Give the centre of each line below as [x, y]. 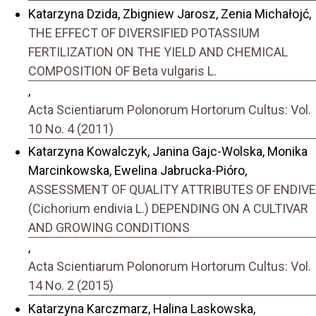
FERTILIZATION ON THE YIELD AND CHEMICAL [158, 51]
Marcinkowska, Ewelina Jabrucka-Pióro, [138, 171]
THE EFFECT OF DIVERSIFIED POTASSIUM [144, 32]
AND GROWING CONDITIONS [109, 228]
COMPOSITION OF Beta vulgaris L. [122, 71]
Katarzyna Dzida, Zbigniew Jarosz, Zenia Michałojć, [170, 13]
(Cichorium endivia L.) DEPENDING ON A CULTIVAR [168, 209]
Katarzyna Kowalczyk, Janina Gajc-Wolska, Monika [168, 152]
